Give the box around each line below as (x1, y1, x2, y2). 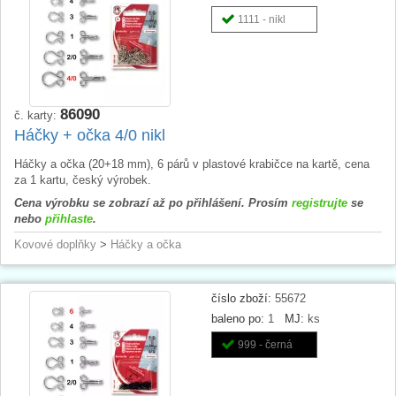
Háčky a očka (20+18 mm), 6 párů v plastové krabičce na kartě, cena (14, 156, 369, 171)
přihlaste (45, 211, 93, 225)
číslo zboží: (211, 291, 271, 305)
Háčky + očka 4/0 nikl (14, 126, 165, 144)
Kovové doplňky (14, 237, 96, 251)
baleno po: (211, 311, 264, 325)
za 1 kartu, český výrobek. (14, 172, 151, 187)
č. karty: (14, 108, 60, 122)
